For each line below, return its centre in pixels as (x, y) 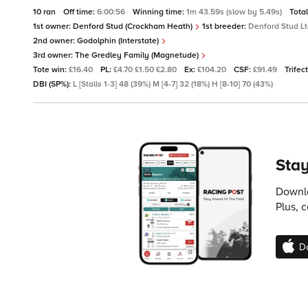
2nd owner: (55, 41)
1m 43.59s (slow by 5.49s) (235, 12)
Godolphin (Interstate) (119, 41)
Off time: (80, 12)
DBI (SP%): (53, 85)
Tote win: (51, 70)
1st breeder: (224, 27)
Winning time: (159, 12)
